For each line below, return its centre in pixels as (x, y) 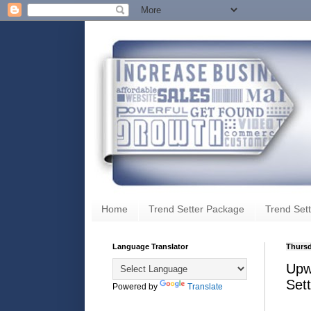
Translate (205, 286)
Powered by (136, 286)
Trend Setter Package (196, 209)
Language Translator (150, 246)
